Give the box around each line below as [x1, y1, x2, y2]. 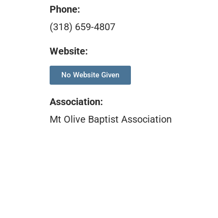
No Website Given [61, 70, 119, 79]
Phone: [50, 3, 80, 15]
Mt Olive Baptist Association [50, 113, 172, 125]
